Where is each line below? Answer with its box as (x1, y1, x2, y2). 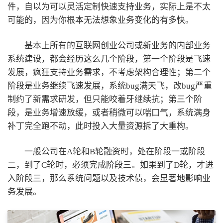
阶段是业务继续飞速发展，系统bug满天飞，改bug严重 (7, 81, 212, 91)
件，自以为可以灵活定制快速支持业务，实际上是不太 (7, 2, 211, 12)
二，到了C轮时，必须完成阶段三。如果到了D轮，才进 (7, 160, 214, 170)
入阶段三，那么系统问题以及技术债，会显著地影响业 (7, 173, 211, 183)
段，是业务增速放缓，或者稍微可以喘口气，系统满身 (7, 108, 211, 117)
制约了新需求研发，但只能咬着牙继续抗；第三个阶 (7, 94, 202, 104)
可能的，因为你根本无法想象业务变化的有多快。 (7, 15, 194, 25)
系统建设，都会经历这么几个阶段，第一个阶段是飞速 (7, 54, 211, 64)
